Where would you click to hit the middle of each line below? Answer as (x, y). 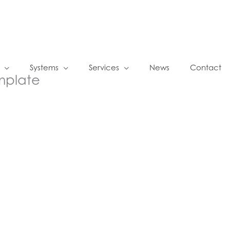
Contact (206, 68)
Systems (44, 68)
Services (104, 68)
